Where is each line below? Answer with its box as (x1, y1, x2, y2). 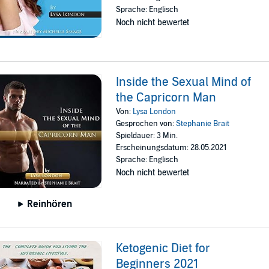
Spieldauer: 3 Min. (116, 131, 178, 141)
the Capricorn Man (116, 91, 217, 105)
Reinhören (27, 198, 73, 211)
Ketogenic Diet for (116, 241, 211, 256)
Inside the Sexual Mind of (116, 75, 252, 89)
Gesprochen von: (116, 119, 177, 128)
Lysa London (133, 107, 177, 116)
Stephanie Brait (176, 119, 230, 128)
